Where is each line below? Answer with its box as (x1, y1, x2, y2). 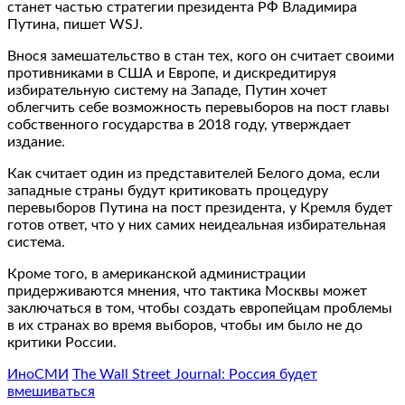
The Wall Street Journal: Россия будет (72, 367, 317, 382)
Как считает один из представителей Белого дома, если (7, 166, 380, 182)
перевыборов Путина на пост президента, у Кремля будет (7, 201, 392, 216)
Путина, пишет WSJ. (7, 17, 143, 33)
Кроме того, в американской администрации (7, 267, 306, 282)
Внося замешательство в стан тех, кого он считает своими (7, 49, 394, 64)
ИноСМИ (7, 367, 69, 382)
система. (7, 235, 65, 250)
